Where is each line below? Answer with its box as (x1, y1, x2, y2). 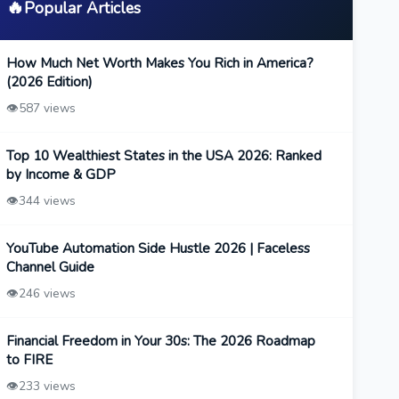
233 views (18, 378, 76, 395)
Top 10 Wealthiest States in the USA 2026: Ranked (5, 147, 322, 166)
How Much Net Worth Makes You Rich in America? (5, 54, 313, 73)
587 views (18, 100, 76, 118)
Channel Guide (5, 258, 94, 277)
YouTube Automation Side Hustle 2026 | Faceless (5, 240, 310, 258)
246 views (18, 285, 76, 303)
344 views (18, 192, 76, 210)
